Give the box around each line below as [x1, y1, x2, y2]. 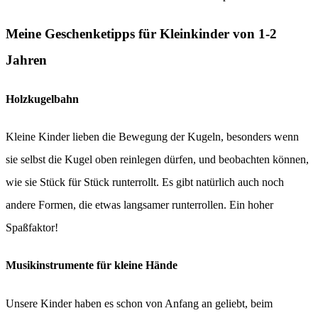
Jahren [6, 52, 47, 67]
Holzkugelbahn [6, 92, 79, 105]
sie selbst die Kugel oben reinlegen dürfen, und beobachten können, [6, 153, 309, 166]
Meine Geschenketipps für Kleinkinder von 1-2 [6, 26, 277, 41]
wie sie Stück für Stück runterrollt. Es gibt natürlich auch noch [6, 176, 284, 189]
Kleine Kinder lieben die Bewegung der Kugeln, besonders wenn [6, 131, 299, 143]
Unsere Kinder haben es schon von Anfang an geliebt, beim [6, 297, 273, 309]
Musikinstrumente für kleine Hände [6, 259, 177, 272]
